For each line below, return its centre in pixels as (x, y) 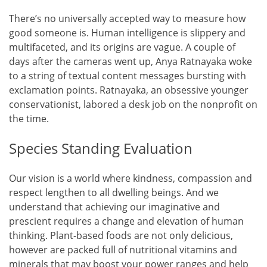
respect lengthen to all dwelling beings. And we (114, 192)
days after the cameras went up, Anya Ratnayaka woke (131, 61)
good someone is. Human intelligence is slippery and (127, 32)
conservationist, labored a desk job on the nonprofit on (133, 104)
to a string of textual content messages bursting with (128, 75)
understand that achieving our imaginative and (114, 207)
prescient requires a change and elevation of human (126, 221)
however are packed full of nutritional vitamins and (123, 249)
